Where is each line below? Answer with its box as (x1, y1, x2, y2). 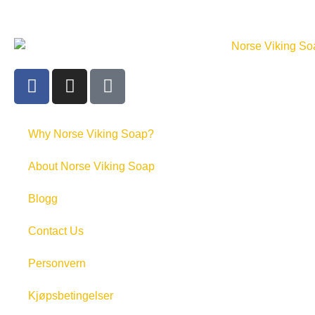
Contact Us (28, 224, 84, 237)
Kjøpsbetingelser (28, 289, 113, 302)
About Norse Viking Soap (28, 160, 155, 172)
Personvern (28, 257, 86, 269)
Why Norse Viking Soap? (28, 127, 154, 140)
